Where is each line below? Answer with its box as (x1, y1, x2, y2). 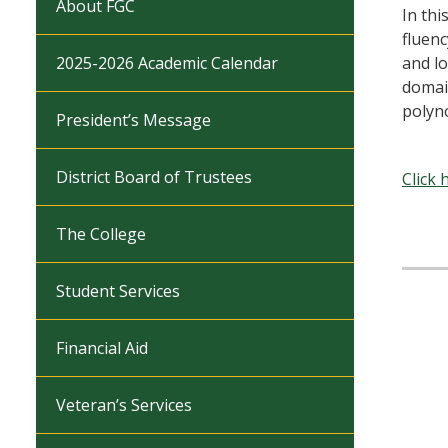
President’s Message (56, 109, 211, 131)
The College (56, 223, 146, 245)
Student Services (56, 280, 180, 302)
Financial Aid (56, 337, 148, 359)
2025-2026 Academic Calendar (56, 52, 278, 74)
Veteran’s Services (56, 394, 192, 416)
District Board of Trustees (56, 166, 252, 188)
